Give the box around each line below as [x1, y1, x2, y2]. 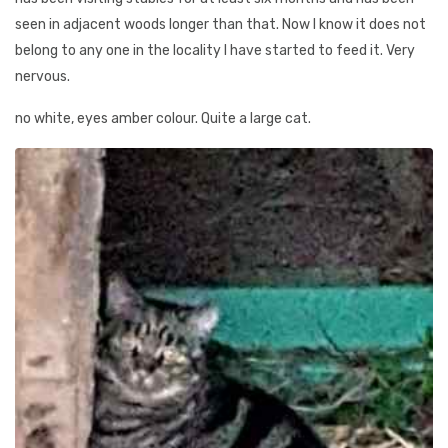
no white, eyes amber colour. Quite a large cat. [15, 110, 311, 127]
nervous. [15, 68, 70, 85]
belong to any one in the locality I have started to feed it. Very [15, 42, 415, 59]
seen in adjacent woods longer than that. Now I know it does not [15, 16, 426, 33]
